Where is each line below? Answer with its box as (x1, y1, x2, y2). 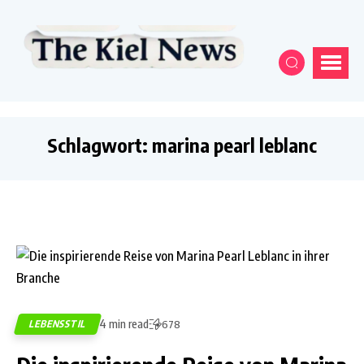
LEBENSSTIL (28, 318, 89, 331)
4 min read (99, 317, 149, 331)
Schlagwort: (47, 132, 152, 158)
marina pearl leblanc (152, 132, 317, 158)
